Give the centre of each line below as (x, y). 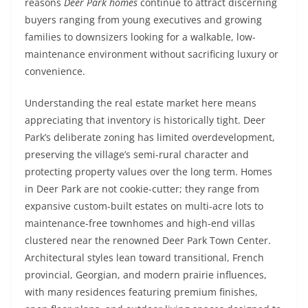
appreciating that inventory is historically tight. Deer (145, 120)
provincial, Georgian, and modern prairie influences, (146, 275)
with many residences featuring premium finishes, (141, 292)
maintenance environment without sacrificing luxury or (152, 54)
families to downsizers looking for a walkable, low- (140, 37)
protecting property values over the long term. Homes (148, 172)
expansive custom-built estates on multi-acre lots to (144, 206)
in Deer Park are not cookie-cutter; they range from (142, 189)
